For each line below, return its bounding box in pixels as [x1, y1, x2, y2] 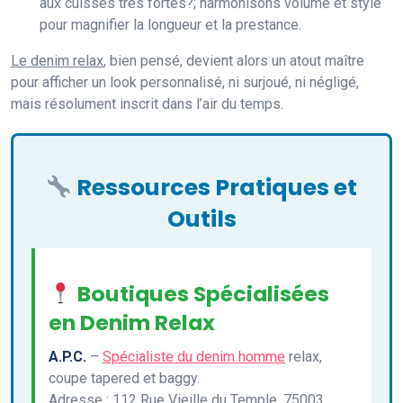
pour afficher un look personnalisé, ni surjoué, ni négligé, [11, 74, 359, 92]
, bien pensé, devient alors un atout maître [103, 52, 364, 70]
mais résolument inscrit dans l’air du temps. [11, 95, 283, 113]
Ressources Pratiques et [71, 172, 357, 204]
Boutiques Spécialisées [72, 279, 329, 309]
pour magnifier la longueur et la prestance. [40, 16, 301, 34]
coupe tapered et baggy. [49, 370, 200, 388]
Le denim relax [11, 52, 103, 70]
